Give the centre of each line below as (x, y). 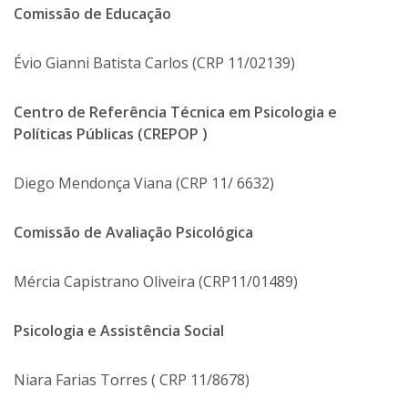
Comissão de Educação (92, 13)
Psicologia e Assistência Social (119, 330)
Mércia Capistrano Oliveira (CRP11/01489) (156, 281)
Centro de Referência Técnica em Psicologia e (175, 112)
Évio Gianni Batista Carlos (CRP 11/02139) (154, 62)
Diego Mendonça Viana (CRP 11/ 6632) (144, 183)
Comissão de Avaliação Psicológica (133, 232)
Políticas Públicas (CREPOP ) (111, 133)
